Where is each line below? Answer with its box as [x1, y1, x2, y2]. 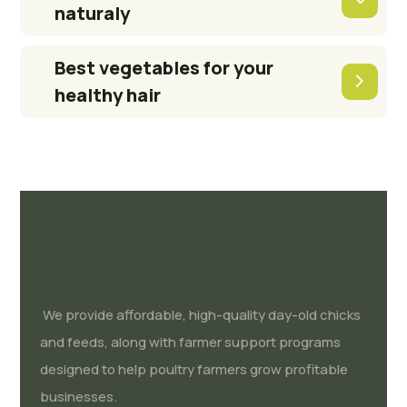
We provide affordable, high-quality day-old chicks [40, 305, 362, 325]
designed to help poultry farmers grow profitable [40, 360, 349, 380]
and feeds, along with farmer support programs [40, 333, 342, 352]
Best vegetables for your [55, 55, 274, 81]
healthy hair [55, 83, 162, 108]
